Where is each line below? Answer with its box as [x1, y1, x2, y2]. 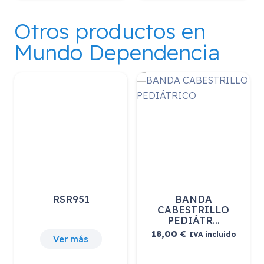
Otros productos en [14, 18, 206, 45]
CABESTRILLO [157, 203, 229, 216]
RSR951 [52, 193, 90, 206]
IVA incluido [189, 230, 236, 239]
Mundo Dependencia [14, 39, 220, 66]
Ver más [53, 233, 88, 245]
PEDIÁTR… [167, 214, 220, 227]
